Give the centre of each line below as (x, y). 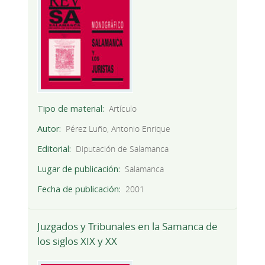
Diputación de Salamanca (122, 149)
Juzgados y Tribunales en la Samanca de (127, 227)
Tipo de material (70, 109)
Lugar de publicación (77, 169)
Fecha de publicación (78, 189)
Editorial (53, 149)
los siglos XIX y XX (77, 241)
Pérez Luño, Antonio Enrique (118, 129)
